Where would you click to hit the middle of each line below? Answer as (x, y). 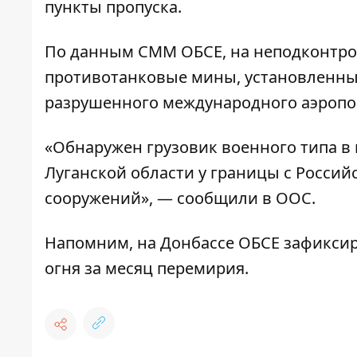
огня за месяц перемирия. (147, 269)
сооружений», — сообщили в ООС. (180, 198)
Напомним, (91, 243)
